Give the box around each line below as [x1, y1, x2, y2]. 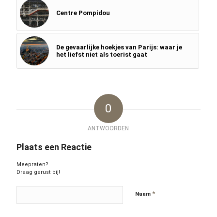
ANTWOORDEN [88, 125, 129, 132]
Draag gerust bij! [16, 169, 60, 176]
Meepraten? [16, 161, 48, 168]
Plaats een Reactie [16, 142, 92, 153]
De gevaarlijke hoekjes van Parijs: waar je [56, 44, 182, 51]
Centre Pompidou [56, 9, 110, 17]
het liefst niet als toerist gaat [56, 51, 147, 59]
